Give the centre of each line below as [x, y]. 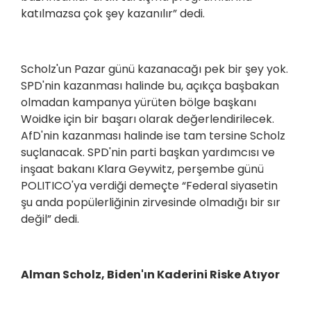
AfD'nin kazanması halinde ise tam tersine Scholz [153, 136]
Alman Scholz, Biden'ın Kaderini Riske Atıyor [151, 275]
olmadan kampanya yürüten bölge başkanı [138, 103]
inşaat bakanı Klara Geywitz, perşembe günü [142, 169]
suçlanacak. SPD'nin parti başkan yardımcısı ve [148, 153]
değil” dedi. [50, 219]
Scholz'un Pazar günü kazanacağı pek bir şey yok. [154, 69]
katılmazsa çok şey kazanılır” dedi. [113, 14]
